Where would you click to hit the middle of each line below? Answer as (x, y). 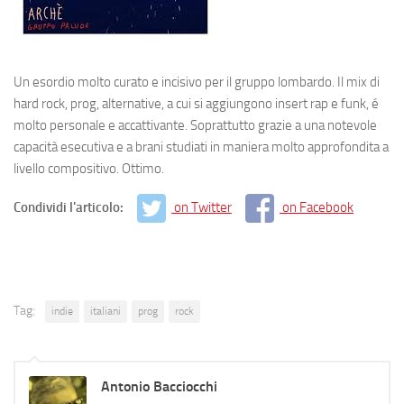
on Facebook (318, 207)
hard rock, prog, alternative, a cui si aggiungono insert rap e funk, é (196, 103)
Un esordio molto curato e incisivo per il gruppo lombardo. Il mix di (197, 82)
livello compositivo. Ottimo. (89, 168)
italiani (106, 311)
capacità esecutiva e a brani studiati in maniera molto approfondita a (201, 147)
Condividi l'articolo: (70, 207)
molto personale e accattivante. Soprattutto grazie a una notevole (195, 125)
